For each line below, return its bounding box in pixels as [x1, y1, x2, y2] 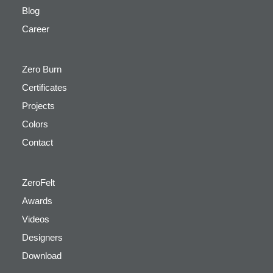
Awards [22, 196, 52, 206]
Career [22, 24, 49, 34]
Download [22, 250, 62, 261]
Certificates [22, 82, 67, 93]
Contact [22, 137, 53, 147]
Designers [22, 232, 63, 243]
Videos [22, 214, 49, 224]
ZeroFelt [22, 177, 55, 188]
